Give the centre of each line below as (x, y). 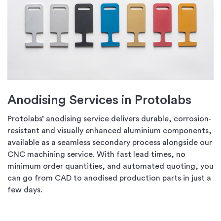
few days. (25, 190)
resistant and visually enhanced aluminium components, (110, 131)
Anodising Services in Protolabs (99, 100)
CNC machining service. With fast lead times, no (96, 155)
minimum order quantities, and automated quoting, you (110, 166)
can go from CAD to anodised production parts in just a (109, 178)
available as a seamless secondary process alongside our (110, 143)
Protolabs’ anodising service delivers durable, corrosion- (110, 119)
